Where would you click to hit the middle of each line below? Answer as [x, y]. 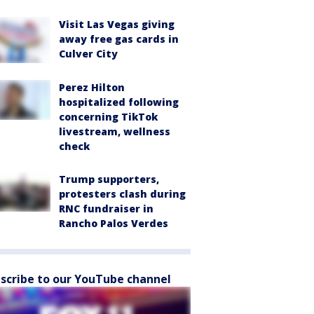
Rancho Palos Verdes [114, 224]
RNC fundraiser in [106, 209]
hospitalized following [119, 102]
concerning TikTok [108, 117]
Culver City [88, 53]
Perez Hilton [92, 88]
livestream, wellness [115, 132]
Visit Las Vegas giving [117, 24]
